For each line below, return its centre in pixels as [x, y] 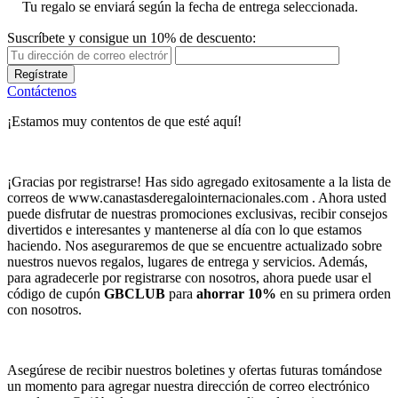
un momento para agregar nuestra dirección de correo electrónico [188, 386]
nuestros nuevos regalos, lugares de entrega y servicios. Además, [187, 261]
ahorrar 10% [238, 293]
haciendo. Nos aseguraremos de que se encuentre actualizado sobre [195, 245]
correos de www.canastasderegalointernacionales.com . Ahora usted [197, 197]
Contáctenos [42, 91]
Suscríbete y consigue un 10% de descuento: [131, 37]
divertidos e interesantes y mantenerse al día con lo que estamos [184, 229]
